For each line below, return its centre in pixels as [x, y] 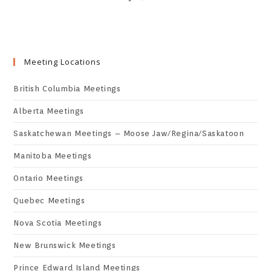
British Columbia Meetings [67, 89]
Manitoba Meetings [53, 156]
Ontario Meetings [49, 178]
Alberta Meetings [49, 111]
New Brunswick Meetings [65, 245]
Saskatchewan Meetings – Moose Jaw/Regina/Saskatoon [129, 133]
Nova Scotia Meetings [58, 223]
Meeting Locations [63, 62]
